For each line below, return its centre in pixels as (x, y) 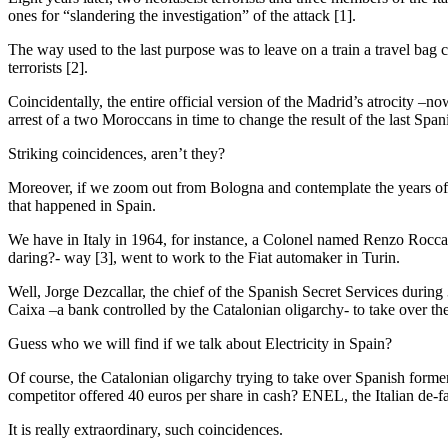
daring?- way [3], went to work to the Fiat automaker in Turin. (204, 257)
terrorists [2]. (48, 67)
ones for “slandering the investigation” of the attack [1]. (182, 15)
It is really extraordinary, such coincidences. (145, 429)
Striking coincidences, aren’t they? (116, 153)
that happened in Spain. (82, 205)
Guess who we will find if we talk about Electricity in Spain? (200, 343)
